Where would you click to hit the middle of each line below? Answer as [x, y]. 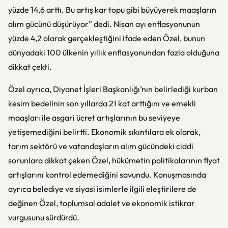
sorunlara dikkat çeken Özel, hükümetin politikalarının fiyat [114, 160]
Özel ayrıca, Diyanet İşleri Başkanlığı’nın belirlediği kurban [113, 89]
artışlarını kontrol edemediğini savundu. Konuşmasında [107, 175]
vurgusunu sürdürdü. [44, 217]
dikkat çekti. [30, 67]
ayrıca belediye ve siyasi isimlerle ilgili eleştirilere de [102, 189]
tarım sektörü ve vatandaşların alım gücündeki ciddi [101, 146]
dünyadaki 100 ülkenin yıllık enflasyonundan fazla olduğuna [114, 52]
